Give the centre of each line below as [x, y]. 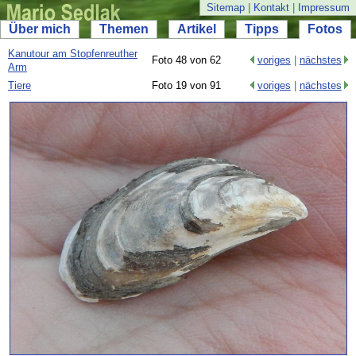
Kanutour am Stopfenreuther [73, 54]
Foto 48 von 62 [186, 60]
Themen [124, 29]
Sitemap [226, 8]
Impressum [324, 8]
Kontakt [271, 8]
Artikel [197, 29]
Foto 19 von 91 [186, 85]
